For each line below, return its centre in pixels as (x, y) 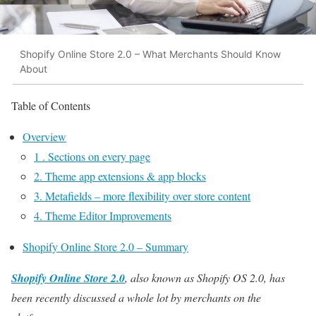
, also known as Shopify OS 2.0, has (205, 277)
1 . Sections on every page (92, 156)
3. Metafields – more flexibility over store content (142, 195)
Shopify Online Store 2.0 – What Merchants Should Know (150, 54)
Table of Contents (51, 105)
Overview (44, 136)
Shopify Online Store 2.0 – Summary (105, 246)
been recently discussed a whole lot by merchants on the (136, 297)
